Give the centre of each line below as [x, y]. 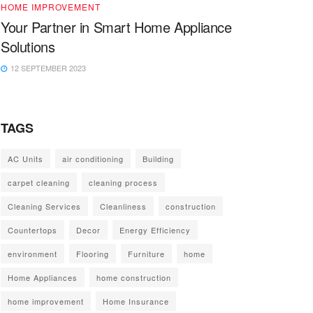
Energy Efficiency [155, 230]
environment [32, 254]
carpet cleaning [39, 183]
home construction [134, 278]
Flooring [93, 254]
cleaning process [123, 183]
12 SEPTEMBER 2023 [47, 68]
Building [158, 159]
